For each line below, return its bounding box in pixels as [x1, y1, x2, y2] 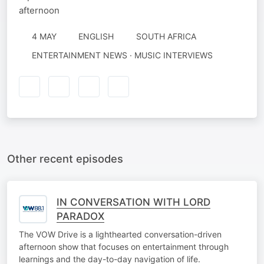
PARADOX [57, 210, 104, 222]
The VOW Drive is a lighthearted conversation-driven [19, 229, 222, 239]
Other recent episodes [7, 151, 123, 165]
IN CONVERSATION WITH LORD [57, 196, 210, 208]
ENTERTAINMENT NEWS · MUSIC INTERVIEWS [31, 50, 213, 60]
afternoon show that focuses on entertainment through [19, 241, 229, 252]
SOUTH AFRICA [136, 31, 196, 41]
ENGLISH [78, 31, 114, 41]
